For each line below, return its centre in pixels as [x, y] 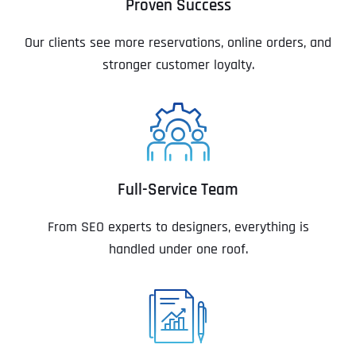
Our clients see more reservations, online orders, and [178, 43]
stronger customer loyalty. [178, 65]
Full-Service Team [178, 190]
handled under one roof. [178, 250]
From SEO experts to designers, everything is [178, 227]
